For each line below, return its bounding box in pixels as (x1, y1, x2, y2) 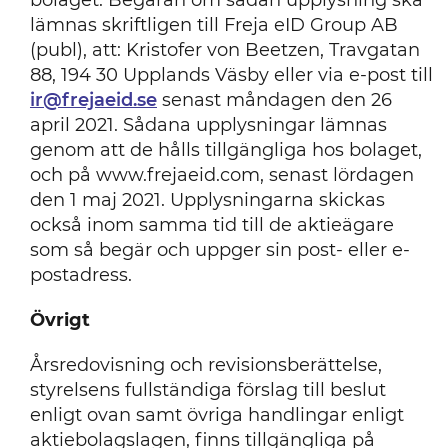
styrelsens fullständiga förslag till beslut (29, 379, 386, 401)
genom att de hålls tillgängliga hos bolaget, (29, 139, 422, 161)
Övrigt (29, 309, 90, 331)
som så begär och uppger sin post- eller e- (29, 239, 410, 261)
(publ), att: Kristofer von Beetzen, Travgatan (29, 39, 420, 61)
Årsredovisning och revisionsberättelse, (29, 354, 382, 376)
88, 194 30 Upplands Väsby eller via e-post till (29, 64, 433, 86)
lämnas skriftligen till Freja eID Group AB (29, 14, 398, 36)
